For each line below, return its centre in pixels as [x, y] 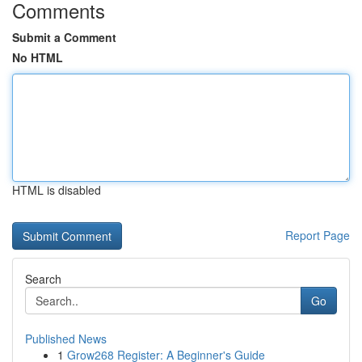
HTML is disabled [57, 190]
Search [43, 279]
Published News [66, 339]
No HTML [38, 57]
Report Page [318, 235]
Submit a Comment [64, 37]
